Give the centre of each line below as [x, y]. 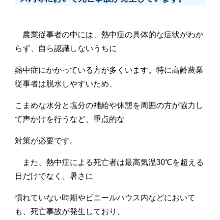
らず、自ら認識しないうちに [66, 48]
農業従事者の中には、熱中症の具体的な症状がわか [109, 34]
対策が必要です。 [46, 140]
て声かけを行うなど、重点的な [70, 119]
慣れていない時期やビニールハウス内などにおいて [105, 197]
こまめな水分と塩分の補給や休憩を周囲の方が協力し [109, 105]
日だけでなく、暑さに [54, 176]
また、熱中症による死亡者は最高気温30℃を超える [109, 162]
